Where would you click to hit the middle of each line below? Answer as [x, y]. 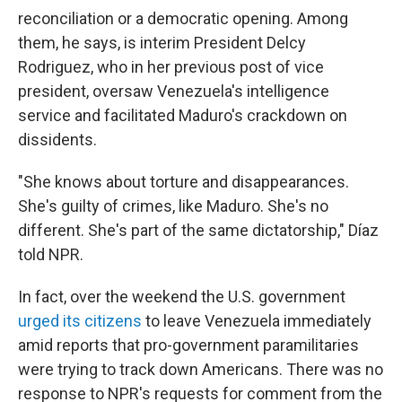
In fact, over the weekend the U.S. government [182, 297]
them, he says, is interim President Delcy [162, 43]
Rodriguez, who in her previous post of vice [171, 67]
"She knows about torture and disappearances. [184, 182]
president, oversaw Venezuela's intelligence [174, 91]
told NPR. [51, 254]
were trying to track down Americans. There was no [201, 369]
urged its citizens [82, 321]
